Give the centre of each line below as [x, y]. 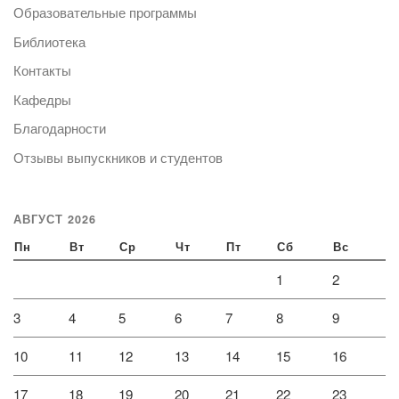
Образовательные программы [105, 12]
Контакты [42, 70]
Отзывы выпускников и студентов [118, 157]
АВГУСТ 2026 [55, 219]
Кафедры [42, 99]
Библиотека [49, 41]
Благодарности [60, 128]
